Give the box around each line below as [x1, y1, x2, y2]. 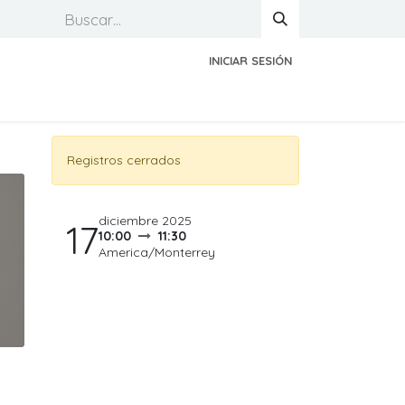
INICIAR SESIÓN [209, 53, 292, 68]
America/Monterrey [99, 244, 215, 260]
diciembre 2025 [99, 212, 192, 229]
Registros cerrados [67, 152, 181, 168]
